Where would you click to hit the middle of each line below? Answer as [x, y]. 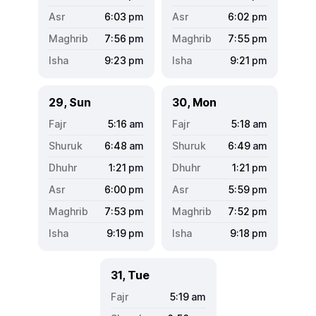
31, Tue [130, 275]
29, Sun [70, 102]
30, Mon [194, 102]
